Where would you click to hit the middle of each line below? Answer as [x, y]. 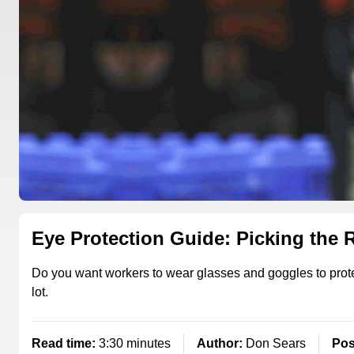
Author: [221, 343]
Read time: [65, 343]
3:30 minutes [135, 343]
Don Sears [276, 343]
